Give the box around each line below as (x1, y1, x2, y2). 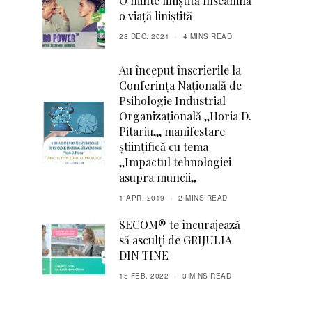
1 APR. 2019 (119, 193, 165, 203)
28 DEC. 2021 (119, 31, 169, 41)
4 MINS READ (182, 31, 232, 41)
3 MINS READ (182, 271, 231, 281)
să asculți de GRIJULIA (119, 233, 232, 247)
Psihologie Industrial (119, 93, 226, 108)
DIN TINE (119, 248, 169, 263)
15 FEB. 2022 (119, 271, 169, 281)
